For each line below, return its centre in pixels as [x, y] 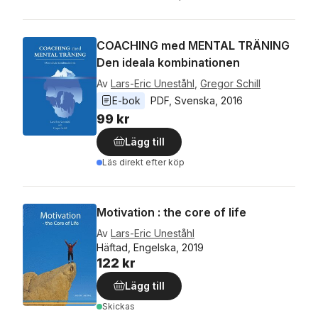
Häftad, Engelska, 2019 [150, 247]
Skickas [119, 306]
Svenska [195, 100]
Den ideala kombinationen [168, 62]
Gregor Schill [230, 83]
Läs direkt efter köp [143, 162]
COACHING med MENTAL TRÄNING [193, 45]
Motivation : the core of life [171, 212]
